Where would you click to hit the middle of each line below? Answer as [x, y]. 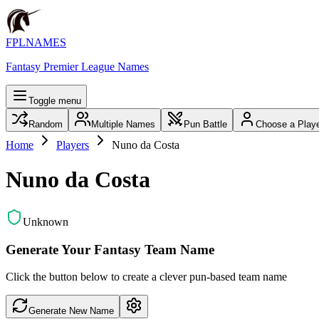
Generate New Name [71, 311]
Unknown [46, 221]
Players [73, 145]
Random [46, 124]
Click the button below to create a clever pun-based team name [146, 277]
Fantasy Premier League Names [77, 67]
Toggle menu [55, 101]
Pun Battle [205, 124]
